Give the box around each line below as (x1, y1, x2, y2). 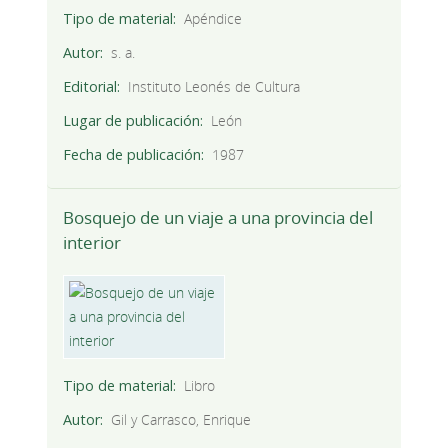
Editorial (62, 77, 117, 97)
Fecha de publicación (62, 145, 201, 165)
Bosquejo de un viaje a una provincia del (62, 206, 373, 230)
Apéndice (184, 9, 243, 29)
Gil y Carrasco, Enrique (111, 410, 252, 430)
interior (62, 231, 121, 255)
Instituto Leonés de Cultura (128, 77, 301, 97)
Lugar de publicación (62, 111, 200, 131)
